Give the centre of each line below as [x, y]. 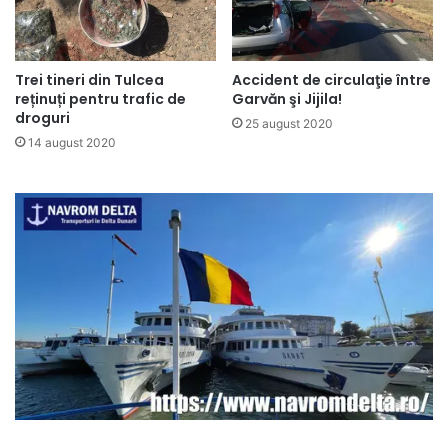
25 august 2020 [289, 124]
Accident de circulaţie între [331, 80]
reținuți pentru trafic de [100, 99]
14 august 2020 [72, 143]
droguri [42, 118]
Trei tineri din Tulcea [89, 80]
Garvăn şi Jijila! [287, 99]
